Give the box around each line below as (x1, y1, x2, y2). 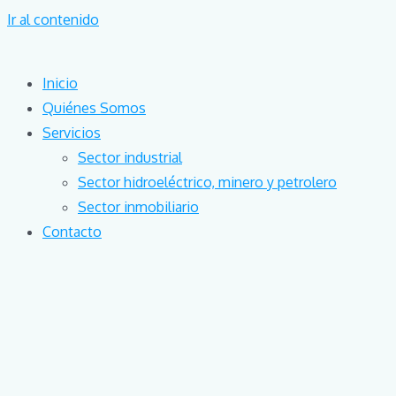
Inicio (42, 74, 78, 92)
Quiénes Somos (42, 99, 146, 117)
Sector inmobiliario (78, 198, 199, 216)
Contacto (42, 223, 102, 240)
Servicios (42, 124, 101, 141)
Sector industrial (78, 148, 182, 166)
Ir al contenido (7, 11, 99, 28)
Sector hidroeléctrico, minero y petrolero (78, 173, 337, 191)
